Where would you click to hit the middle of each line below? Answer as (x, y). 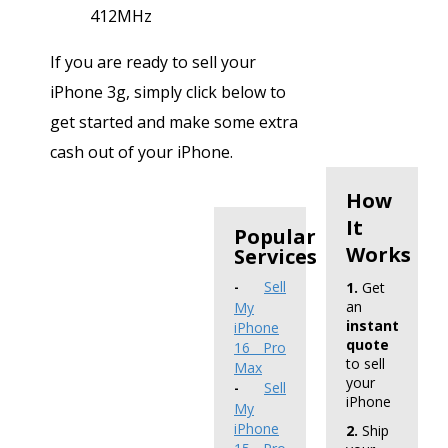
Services (275, 257)
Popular (275, 237)
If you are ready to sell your (153, 62)
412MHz (121, 16)
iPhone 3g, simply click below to (168, 92)
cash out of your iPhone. (141, 152)
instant (372, 326)
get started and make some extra (174, 122)
